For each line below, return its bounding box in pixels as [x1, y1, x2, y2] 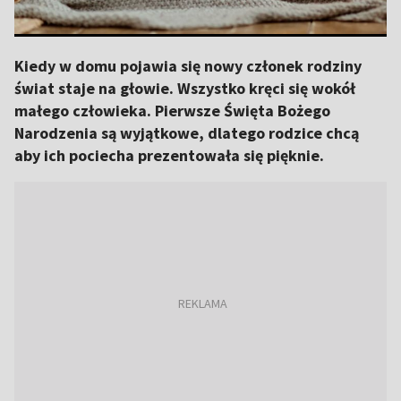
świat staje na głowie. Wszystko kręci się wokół [14, 78, 355, 98]
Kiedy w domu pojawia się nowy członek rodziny [14, 55, 362, 76]
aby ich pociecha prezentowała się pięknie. [14, 145, 324, 166]
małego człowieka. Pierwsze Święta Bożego [14, 100, 330, 121]
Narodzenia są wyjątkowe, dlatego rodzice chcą [14, 123, 359, 143]
